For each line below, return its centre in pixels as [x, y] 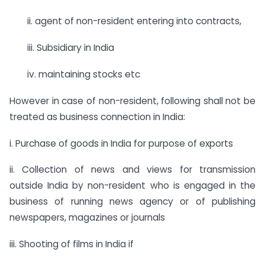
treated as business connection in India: [97, 117]
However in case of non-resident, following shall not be [132, 101]
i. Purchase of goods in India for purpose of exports [121, 143]
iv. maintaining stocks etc [84, 74]
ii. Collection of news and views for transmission [132, 170]
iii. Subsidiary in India [71, 48]
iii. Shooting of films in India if [72, 244]
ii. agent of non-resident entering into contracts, [134, 21]
